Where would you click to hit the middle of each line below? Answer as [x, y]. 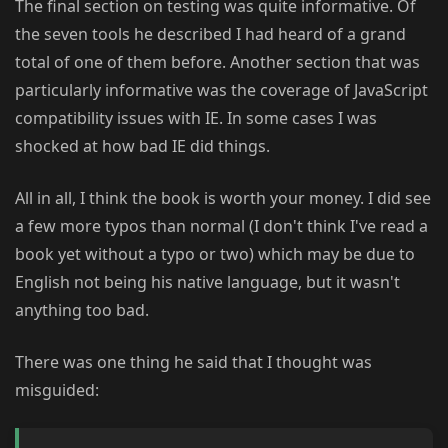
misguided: [57, 390]
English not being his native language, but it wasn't [207, 282]
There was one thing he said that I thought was [193, 362]
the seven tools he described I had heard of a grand [210, 34]
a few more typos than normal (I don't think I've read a [221, 226]
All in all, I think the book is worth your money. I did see [223, 198]
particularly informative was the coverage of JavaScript [221, 90]
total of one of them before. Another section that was [217, 62]
